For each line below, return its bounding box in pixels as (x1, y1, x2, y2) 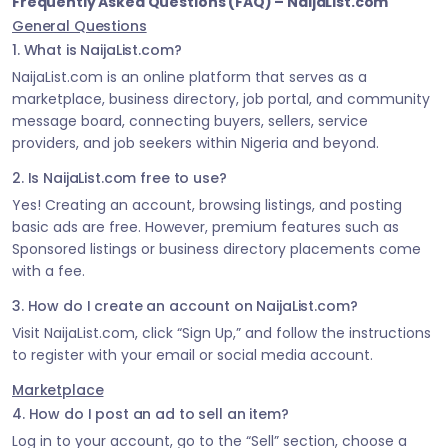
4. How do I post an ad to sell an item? (12, 403, 289, 424)
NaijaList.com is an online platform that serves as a (12, 66, 367, 87)
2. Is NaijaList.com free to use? (12, 167, 227, 188)
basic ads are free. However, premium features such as (12, 216, 399, 237)
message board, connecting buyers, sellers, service (12, 110, 368, 131)
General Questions (12, 15, 147, 36)
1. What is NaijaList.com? (12, 39, 182, 60)
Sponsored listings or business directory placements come (12, 238, 421, 259)
